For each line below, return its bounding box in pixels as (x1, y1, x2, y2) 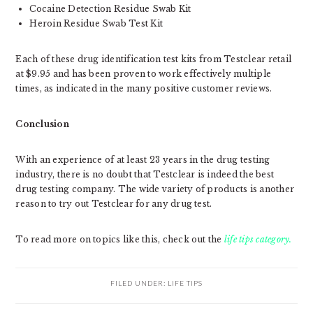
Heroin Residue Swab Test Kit (29, 17, 163, 29)
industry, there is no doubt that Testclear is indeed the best (15, 168, 275, 180)
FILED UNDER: (110, 278, 168, 287)
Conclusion (15, 118, 69, 129)
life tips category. (224, 233, 292, 245)
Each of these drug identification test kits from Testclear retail (15, 53, 291, 64)
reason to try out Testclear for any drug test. (15, 198, 212, 209)
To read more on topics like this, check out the (15, 233, 224, 245)
